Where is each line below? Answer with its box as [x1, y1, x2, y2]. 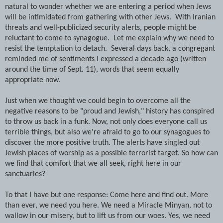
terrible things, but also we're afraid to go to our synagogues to [5, 128, 210, 136]
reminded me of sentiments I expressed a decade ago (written [5, 55, 206, 63]
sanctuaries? [5, 170, 45, 178]
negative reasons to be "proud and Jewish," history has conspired [5, 107, 214, 115]
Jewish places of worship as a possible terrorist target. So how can [5, 149, 218, 157]
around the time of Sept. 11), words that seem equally [5, 65, 179, 74]
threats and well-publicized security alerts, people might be [5, 23, 197, 32]
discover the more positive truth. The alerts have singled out [5, 138, 200, 147]
